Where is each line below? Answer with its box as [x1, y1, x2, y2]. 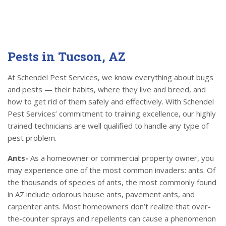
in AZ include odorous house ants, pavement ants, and [8, 189, 195, 200]
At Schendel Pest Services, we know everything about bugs [8, 72, 213, 83]
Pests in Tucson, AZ [8, 48, 126, 65]
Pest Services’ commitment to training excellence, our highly [8, 108, 216, 119]
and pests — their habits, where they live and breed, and [8, 84, 206, 95]
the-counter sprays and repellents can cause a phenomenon [8, 213, 216, 224]
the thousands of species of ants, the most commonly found [8, 177, 216, 188]
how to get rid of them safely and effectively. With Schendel [8, 96, 214, 107]
